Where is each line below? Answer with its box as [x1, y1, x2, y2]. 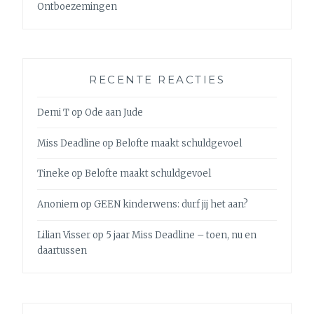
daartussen [37, 244, 88, 257]
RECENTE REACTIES [89, 73, 225, 87]
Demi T [37, 106, 70, 118]
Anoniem [37, 198, 79, 211]
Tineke [37, 168, 70, 180]
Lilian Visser [37, 228, 91, 241]
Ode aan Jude [85, 106, 144, 118]
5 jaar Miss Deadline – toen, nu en [106, 228, 257, 241]
